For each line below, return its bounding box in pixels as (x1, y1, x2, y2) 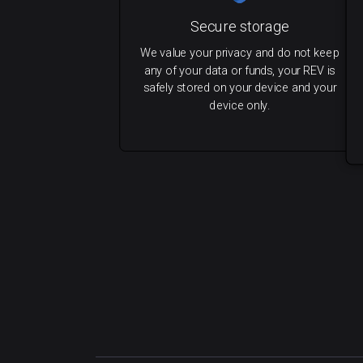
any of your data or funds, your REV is (143, 63, 335, 78)
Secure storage (190, 18, 289, 36)
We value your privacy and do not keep (139, 45, 340, 60)
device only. (209, 98, 271, 113)
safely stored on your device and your (143, 80, 337, 95)
